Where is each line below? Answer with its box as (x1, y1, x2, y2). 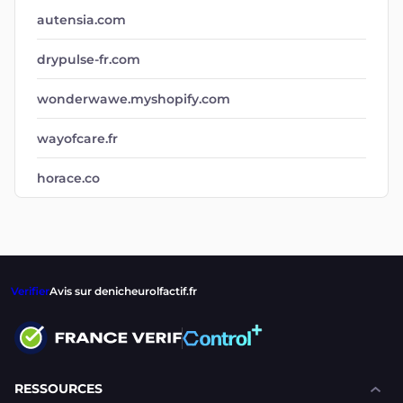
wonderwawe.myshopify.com (37, 91, 230, 107)
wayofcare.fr (37, 130, 118, 147)
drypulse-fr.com (37, 51, 140, 67)
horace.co (37, 170, 100, 186)
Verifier (11, 284, 49, 298)
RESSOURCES (14, 381, 103, 397)
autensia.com (37, 12, 126, 28)
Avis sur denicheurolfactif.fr (49, 284, 197, 298)
